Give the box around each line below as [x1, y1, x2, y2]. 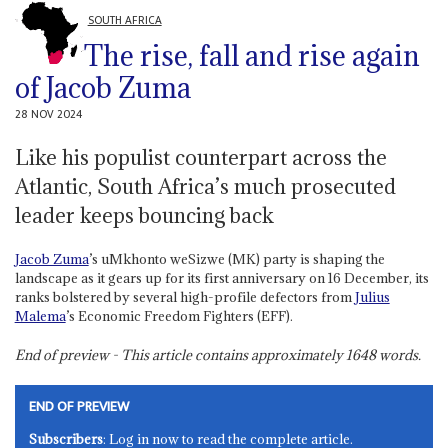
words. [375, 345, 421, 364]
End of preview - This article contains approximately [14, 345, 346, 364]
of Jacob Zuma [14, 69, 191, 106]
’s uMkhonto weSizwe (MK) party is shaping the [88, 249, 385, 268]
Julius [354, 287, 390, 306]
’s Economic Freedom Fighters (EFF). [65, 306, 293, 325]
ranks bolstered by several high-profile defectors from [14, 287, 355, 306]
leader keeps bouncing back [14, 202, 274, 230]
